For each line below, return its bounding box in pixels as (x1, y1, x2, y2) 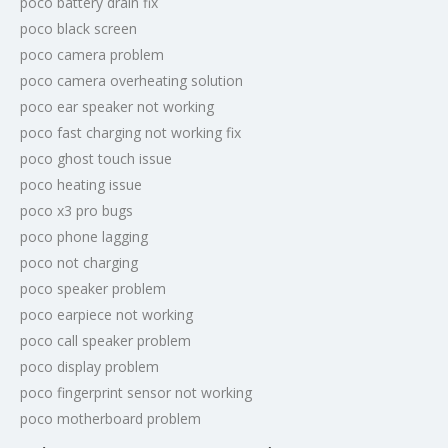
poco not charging (20, 253, 138, 272)
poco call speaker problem (20, 331, 191, 350)
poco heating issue (20, 175, 142, 194)
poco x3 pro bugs (20, 201, 133, 220)
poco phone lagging (20, 227, 148, 246)
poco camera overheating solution (20, 71, 243, 90)
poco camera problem (20, 45, 164, 64)
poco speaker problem (20, 279, 166, 298)
